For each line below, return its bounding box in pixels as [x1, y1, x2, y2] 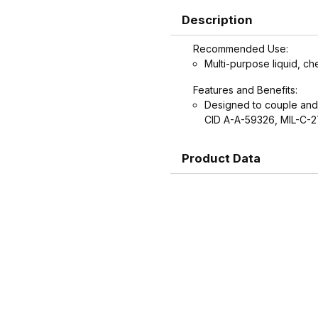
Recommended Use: [193, 43, 288, 55]
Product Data [182, 151, 261, 165]
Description [182, 13, 253, 27]
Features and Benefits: [193, 84, 297, 96]
